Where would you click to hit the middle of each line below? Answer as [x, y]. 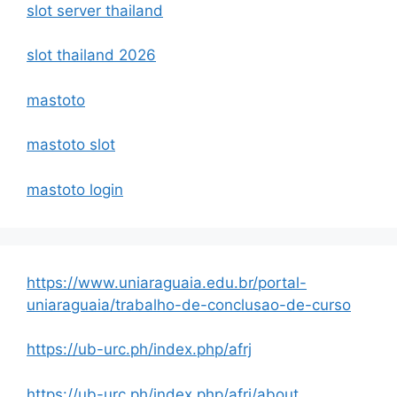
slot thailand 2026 [91, 55]
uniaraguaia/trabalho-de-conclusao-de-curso [189, 304]
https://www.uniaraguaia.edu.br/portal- [167, 282]
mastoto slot [71, 145]
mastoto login [75, 189]
